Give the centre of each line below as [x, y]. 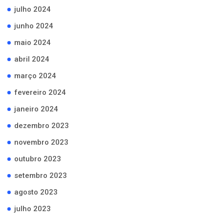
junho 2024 [34, 26]
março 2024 [35, 76]
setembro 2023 [41, 175]
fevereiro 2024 [40, 92]
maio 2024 [33, 42]
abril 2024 [32, 59]
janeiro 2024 [36, 109]
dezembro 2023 [42, 125]
